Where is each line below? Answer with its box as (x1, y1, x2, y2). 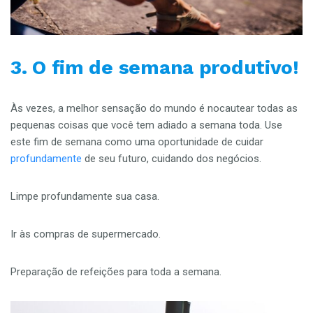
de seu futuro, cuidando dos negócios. (85, 152, 264, 166)
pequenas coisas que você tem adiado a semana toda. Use (10, 119, 282, 132)
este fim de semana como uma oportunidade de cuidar (10, 136, 263, 149)
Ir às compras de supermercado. (10, 228, 163, 241)
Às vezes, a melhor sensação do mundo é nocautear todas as (10, 102, 298, 115)
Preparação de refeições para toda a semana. (10, 265, 224, 279)
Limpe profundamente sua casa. (10, 190, 162, 203)
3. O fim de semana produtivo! (10, 56, 299, 80)
